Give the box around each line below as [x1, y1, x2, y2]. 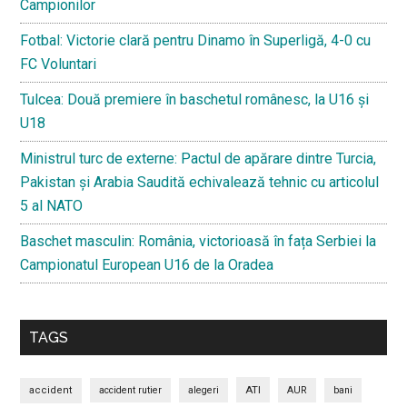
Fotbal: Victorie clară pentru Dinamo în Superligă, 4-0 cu [20, 31, 372, 49]
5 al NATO [20, 196, 84, 214]
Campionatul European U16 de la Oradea [20, 255, 274, 273]
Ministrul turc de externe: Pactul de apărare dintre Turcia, [20, 149, 377, 167]
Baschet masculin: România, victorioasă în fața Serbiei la [20, 232, 377, 250]
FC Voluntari [20, 55, 97, 73]
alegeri [188, 383, 220, 396]
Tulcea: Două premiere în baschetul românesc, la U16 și [20, 90, 370, 108]
